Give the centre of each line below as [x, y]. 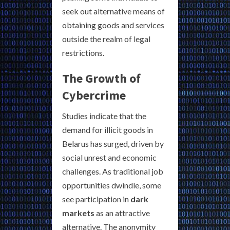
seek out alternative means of [113, 11]
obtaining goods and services [113, 25]
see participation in [96, 199]
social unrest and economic [109, 158]
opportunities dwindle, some [112, 185]
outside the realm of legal [106, 39]
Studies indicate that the [104, 116]
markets [78, 213]
